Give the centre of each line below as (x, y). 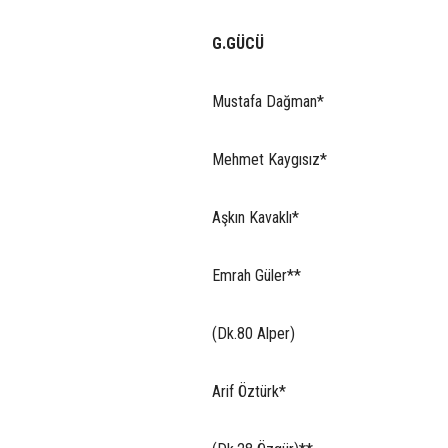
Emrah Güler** (256, 275)
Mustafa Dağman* (268, 101)
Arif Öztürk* (249, 391)
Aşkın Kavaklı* (255, 217)
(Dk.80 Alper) (253, 333)
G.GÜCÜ (238, 43)
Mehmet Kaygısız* (269, 159)
